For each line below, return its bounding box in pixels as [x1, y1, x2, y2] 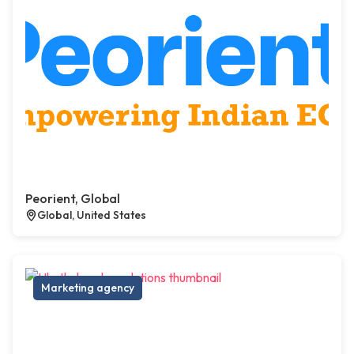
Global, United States [37, 208, 146, 223]
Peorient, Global [25, 190, 120, 207]
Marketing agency [41, 281, 134, 296]
